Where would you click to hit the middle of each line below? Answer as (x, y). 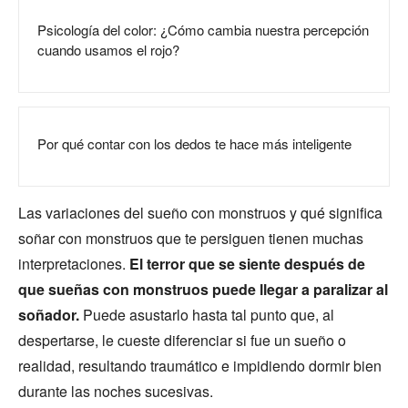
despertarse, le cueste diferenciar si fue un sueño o (182, 340)
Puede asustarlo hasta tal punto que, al (209, 314)
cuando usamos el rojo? (108, 49)
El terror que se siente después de (247, 263)
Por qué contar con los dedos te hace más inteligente (194, 143)
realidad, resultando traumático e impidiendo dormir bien (200, 365)
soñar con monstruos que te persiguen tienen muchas (191, 238)
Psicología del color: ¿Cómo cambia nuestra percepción (203, 29)
